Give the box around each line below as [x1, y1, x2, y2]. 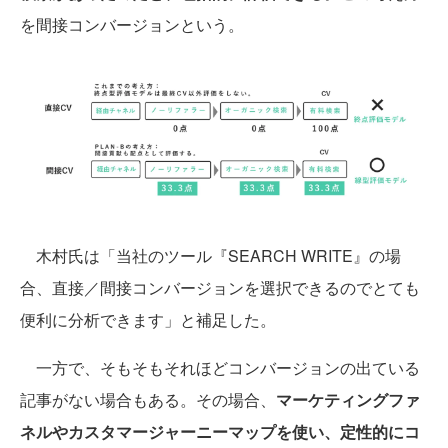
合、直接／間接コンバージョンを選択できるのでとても [20, 276, 420, 300]
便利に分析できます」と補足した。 [20, 308, 276, 332]
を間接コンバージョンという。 [20, 13, 244, 36]
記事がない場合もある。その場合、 [20, 388, 276, 412]
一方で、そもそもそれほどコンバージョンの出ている [20, 356, 420, 380]
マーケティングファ [276, 388, 420, 412]
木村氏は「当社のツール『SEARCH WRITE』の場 [20, 244, 401, 268]
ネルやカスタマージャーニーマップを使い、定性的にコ [20, 420, 420, 444]
